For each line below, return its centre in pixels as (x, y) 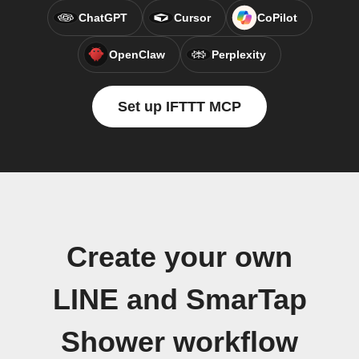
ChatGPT (103, 18)
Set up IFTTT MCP (179, 107)
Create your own (179, 257)
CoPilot (277, 18)
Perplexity (239, 54)
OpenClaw (137, 54)
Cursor (192, 18)
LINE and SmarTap (179, 300)
